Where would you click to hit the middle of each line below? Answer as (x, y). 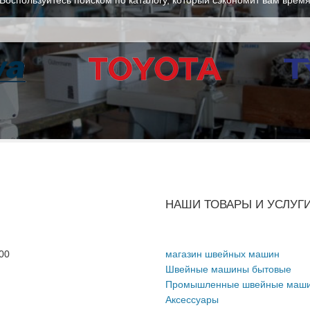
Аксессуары (192, 299)
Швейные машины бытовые (228, 269)
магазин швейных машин (222, 254)
